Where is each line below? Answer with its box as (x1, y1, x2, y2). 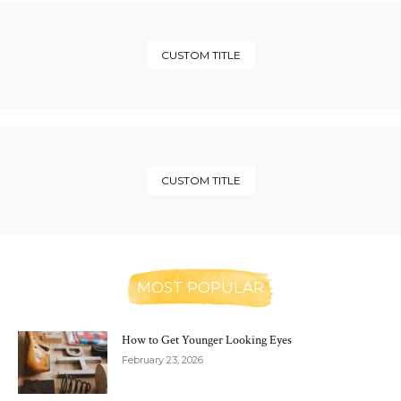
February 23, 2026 (122, 354, 203, 367)
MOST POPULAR (137, 278, 264, 297)
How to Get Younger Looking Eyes (122, 332, 292, 349)
